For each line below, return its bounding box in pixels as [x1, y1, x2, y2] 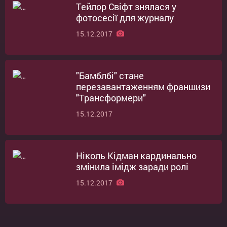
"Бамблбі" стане [76, 69, 144, 82]
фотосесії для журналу [76, 12, 174, 24]
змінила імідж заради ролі [76, 161, 188, 173]
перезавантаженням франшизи [76, 81, 210, 93]
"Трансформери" [76, 92, 146, 104]
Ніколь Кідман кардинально [76, 149, 197, 162]
